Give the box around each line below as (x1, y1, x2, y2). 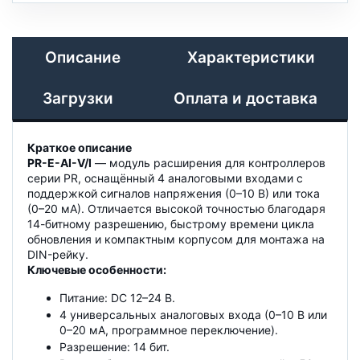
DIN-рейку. (27, 247, 88, 261)
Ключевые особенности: (27, 262, 166, 276)
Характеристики (186, 47, 315, 67)
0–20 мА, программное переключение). (59, 322, 278, 337)
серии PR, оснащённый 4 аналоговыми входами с (27, 170, 303, 185)
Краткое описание (27, 140, 132, 154)
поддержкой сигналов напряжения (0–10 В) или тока (27, 186, 320, 200)
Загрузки (42, 88, 113, 108)
